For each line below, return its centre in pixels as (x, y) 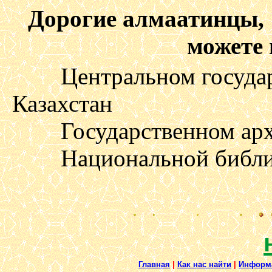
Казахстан (62, 104)
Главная (154, 264)
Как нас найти (204, 264)
